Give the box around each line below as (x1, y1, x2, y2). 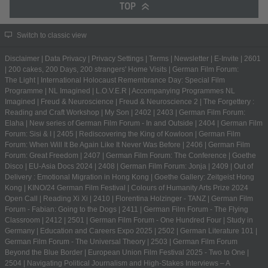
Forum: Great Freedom (5, 151, 78, 160)
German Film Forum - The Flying (144, 205, 248, 214)
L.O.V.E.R (96, 87, 127, 95)
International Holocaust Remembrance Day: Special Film (41, 76, 225, 84)
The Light (5, 76, 35, 84)
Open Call (5, 194, 38, 203)
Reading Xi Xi (43, 194, 88, 203)
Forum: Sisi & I (5, 130, 51, 138)
